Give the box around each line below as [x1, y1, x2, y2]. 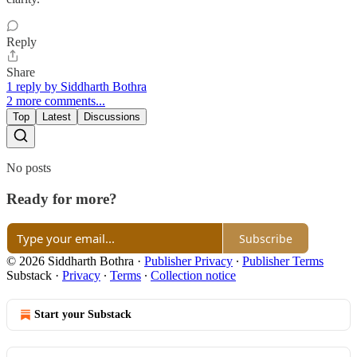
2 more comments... [6, 93, 105, 108]
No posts [6, 160, 51, 175]
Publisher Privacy [144, 254, 233, 269]
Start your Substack [34, 308, 131, 321]
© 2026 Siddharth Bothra [6, 254, 134, 269]
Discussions [84, 110, 140, 123]
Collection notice [151, 269, 236, 283]
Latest [42, 110, 71, 123]
